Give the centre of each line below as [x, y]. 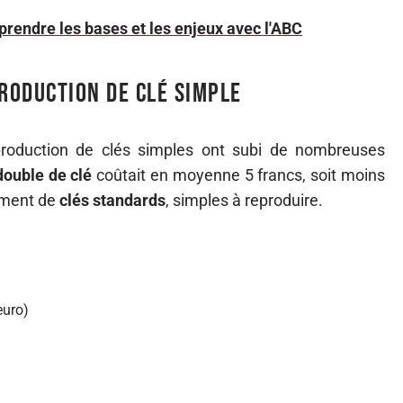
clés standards [112, 200]
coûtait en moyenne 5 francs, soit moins [238, 175]
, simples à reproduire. [244, 200]
